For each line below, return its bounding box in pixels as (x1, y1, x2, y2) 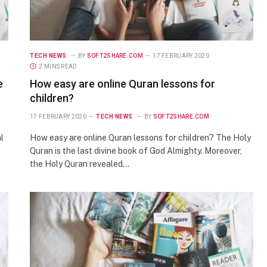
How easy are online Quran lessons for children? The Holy (30, 132, 251, 142)
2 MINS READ (39, 63, 77, 70)
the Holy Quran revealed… (30, 159, 129, 169)
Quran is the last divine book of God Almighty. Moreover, (30, 145, 242, 156)
